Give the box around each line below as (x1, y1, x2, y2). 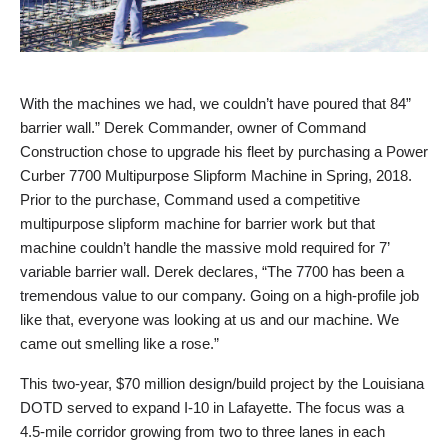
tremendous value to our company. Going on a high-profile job (20, 287, 419, 304)
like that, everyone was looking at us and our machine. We (20, 311, 399, 328)
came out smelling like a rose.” (20, 335, 219, 352)
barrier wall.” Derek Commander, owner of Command (20, 119, 366, 136)
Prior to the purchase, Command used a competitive (20, 191, 360, 208)
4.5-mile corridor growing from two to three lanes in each (20, 423, 385, 440)
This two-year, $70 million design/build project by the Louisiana (20, 375, 424, 392)
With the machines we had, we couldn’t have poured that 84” (20, 95, 411, 112)
